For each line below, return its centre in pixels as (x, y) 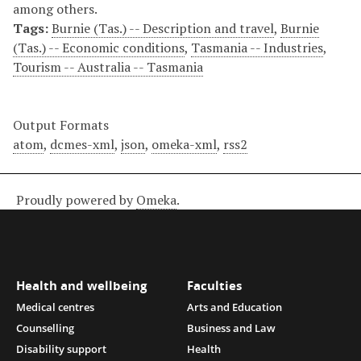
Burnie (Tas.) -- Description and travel (163, 29)
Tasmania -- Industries (257, 48)
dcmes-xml (82, 145)
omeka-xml (184, 145)
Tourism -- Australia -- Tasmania (108, 67)
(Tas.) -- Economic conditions (99, 48)
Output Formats (61, 125)
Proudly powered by (76, 200)
